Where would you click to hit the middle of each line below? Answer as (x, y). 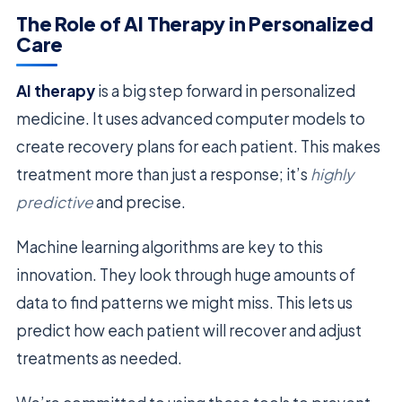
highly (332, 175)
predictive (55, 202)
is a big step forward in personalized (225, 91)
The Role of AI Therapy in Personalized (195, 23)
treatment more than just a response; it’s (163, 175)
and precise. (140, 202)
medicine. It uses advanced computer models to (191, 119)
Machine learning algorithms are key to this (170, 247)
